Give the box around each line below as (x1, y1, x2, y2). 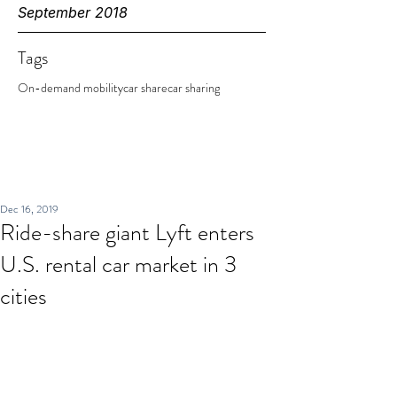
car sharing (167, 79, 220, 97)
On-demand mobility (18, 79, 123, 97)
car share (123, 79, 167, 97)
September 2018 (18, 4, 128, 21)
